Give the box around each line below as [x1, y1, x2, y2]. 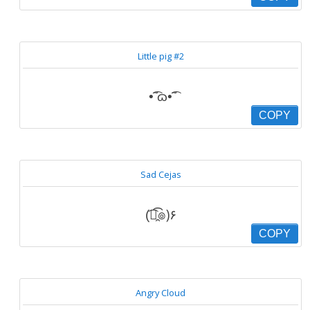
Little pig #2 [137, 50, 184, 62]
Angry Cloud [136, 286, 185, 299]
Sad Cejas [140, 168, 181, 181]
